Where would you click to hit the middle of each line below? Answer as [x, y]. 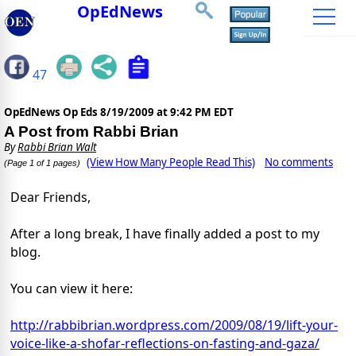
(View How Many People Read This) [171, 163]
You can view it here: [72, 289]
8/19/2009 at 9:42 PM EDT [167, 112]
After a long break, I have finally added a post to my [165, 234]
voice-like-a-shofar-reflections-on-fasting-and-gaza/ [165, 344]
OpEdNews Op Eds [52, 112]
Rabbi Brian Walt [57, 147]
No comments [299, 163]
